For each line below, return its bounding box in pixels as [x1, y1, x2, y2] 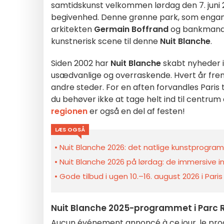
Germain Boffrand [94, 23, 168, 35]
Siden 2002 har [51, 57, 110, 69]
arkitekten [51, 23, 94, 35]
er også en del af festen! [87, 105, 185, 117]
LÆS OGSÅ [55, 125, 85, 133]
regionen [51, 105, 87, 117]
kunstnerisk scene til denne [51, 35, 160, 47]
